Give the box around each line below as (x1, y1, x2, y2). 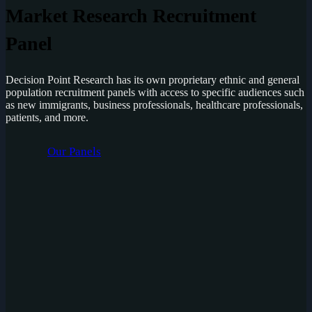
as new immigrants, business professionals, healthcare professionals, (6, 98, 303, 111)
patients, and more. (6, 111, 88, 123)
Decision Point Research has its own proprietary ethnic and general (6, 73, 299, 86)
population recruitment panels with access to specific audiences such (6, 86, 304, 98)
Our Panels (47, 144, 101, 158)
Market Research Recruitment (6, 4, 256, 26)
